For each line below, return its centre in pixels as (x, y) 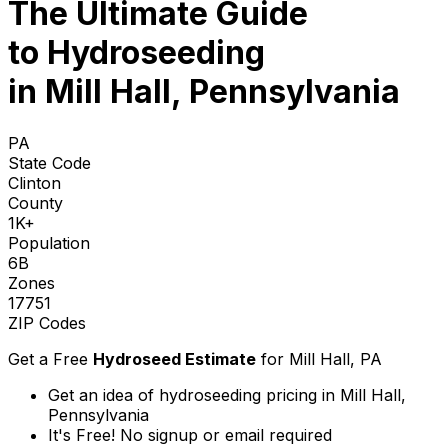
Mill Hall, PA (335, 358)
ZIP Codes (47, 322)
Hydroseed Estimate (174, 358)
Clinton (34, 182)
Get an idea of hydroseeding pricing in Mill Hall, (227, 394)
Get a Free (50, 358)
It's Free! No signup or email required (190, 434)
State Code (49, 162)
